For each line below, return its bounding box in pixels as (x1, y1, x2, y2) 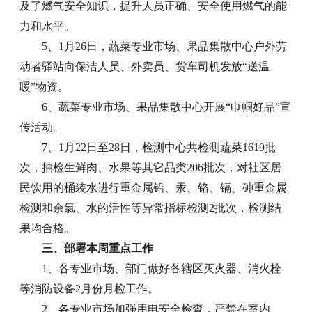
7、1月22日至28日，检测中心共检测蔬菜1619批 (42, 141, 276, 154)
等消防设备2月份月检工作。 (19, 283, 159, 295)
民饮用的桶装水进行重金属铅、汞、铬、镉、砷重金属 (19, 182, 288, 194)
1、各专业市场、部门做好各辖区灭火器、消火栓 (42, 263, 282, 275)
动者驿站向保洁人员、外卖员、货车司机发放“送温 (19, 61, 270, 73)
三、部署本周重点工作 (42, 242, 154, 255)
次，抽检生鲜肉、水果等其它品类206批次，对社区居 (19, 162, 282, 174)
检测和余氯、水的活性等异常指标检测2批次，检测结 (19, 202, 282, 214)
